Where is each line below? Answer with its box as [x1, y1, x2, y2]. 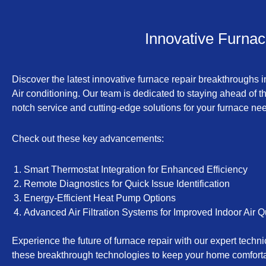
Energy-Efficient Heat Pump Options [24, 193, 176, 203]
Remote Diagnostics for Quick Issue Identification [24, 179, 230, 189]
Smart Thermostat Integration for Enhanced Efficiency [24, 164, 248, 175]
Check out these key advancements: [12, 134, 164, 144]
